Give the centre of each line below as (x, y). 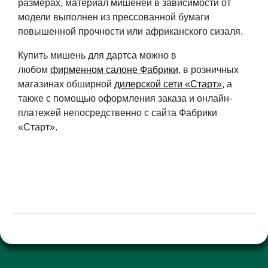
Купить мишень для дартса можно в (97, 56)
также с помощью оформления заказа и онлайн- (125, 99)
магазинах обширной (66, 84)
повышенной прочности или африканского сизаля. (130, 32)
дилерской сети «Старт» (168, 84)
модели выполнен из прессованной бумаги (113, 17)
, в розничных (208, 70)
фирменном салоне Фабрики (114, 70)
